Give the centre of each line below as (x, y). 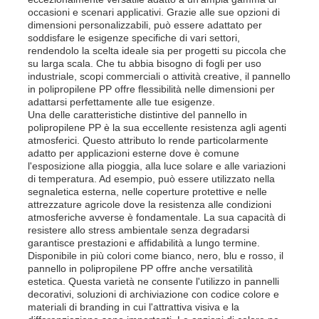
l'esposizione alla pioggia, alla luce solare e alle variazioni (157, 166)
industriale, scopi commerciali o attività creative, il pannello (159, 76)
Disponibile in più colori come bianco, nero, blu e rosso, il (156, 255)
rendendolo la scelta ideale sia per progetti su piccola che (157, 50)
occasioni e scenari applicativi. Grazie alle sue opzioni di (154, 12)
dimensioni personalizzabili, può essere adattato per (145, 25)
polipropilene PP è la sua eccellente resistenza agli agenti (157, 127)
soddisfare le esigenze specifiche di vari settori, (134, 37)
